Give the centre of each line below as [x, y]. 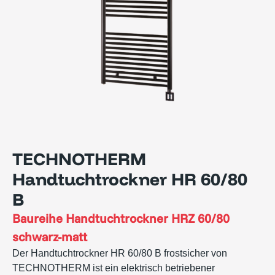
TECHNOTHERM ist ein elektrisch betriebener [114, 268]
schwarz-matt [50, 237]
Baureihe [39, 219]
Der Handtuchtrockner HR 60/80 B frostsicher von [120, 254]
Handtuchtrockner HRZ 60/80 [148, 219]
